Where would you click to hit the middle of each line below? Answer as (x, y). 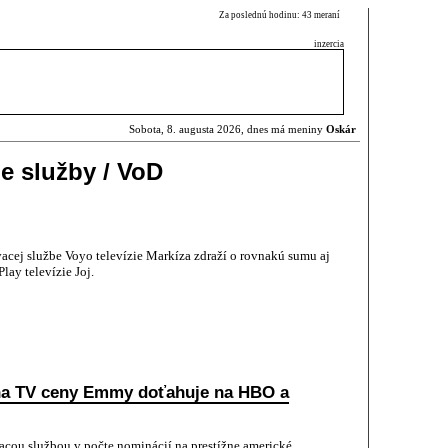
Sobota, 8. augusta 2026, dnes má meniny (227, 129)
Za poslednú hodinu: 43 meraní (281, 15)
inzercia (329, 44)
